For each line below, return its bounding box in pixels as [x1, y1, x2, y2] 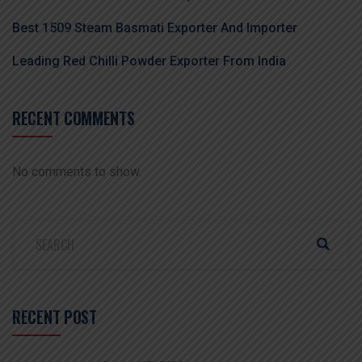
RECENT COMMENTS [12, 105, 135, 130]
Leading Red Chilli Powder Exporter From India [12, 53, 286, 69]
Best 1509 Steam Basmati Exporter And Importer [12, 19, 297, 36]
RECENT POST [12, 304, 97, 329]
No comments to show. [12, 163, 141, 179]
